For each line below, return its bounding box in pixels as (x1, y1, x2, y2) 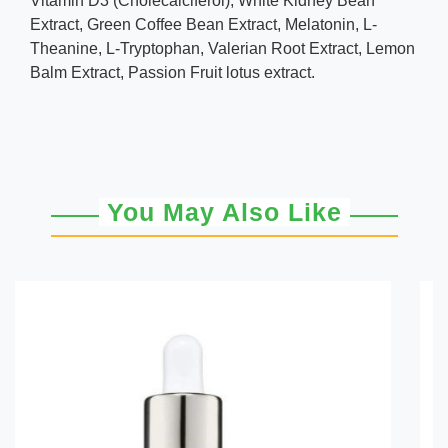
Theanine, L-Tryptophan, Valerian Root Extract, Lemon (30, 40, 415, 57)
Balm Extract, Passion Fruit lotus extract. (30, 64, 315, 81)
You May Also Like (106, 198, 342, 226)
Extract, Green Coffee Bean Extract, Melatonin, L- (30, 16, 377, 33)
